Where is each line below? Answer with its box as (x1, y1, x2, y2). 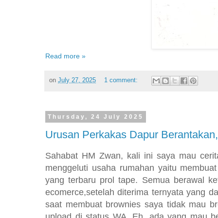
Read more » (45, 52, 86, 60)
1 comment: (104, 77, 140, 84)
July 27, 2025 (58, 77, 96, 84)
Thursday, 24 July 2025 (47, 113, 144, 121)
